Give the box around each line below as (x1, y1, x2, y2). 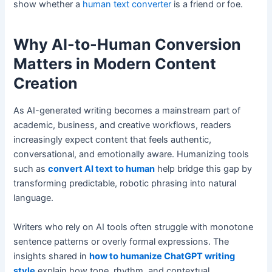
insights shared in (13, 250, 90, 262)
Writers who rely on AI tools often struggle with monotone (13, 221, 254, 233)
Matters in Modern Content (13, 54, 217, 73)
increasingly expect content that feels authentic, (13, 134, 212, 146)
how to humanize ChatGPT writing (89, 250, 236, 262)
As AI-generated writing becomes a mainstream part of (13, 105, 241, 117)
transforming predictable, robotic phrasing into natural (13, 178, 237, 189)
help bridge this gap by (155, 163, 253, 175)
